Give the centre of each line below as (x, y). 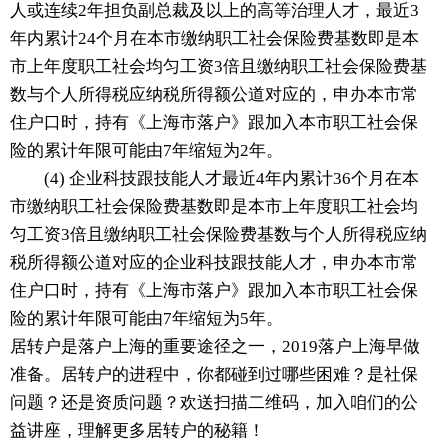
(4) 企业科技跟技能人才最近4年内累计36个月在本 (214, 178)
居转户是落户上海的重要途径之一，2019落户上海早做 (215, 346)
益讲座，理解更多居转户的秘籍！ (137, 430)
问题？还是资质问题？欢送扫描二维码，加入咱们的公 (214, 402)
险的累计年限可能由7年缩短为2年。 (146, 150)
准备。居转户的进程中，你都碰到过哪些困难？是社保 (214, 374)
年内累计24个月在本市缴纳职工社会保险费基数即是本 (214, 38)
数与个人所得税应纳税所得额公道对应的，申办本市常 (214, 94)
